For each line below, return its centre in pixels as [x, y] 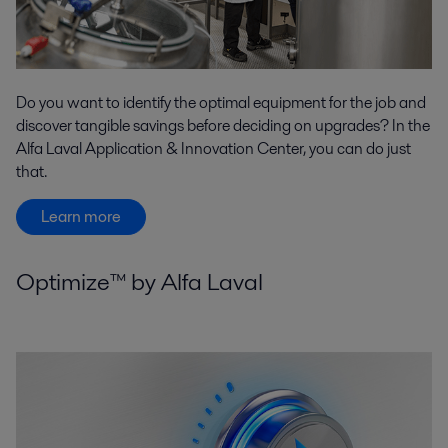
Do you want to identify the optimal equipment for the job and [221, 103]
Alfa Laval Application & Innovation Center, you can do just [213, 149]
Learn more [81, 216]
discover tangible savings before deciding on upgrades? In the [223, 126]
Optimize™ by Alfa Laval [139, 282]
